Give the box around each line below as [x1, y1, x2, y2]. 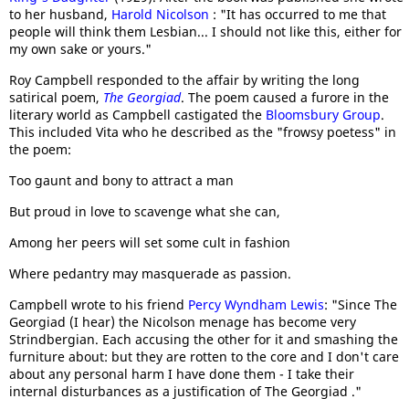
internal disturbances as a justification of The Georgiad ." [9, 383, 362, 400]
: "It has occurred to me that [213, 5, 386, 23]
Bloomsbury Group [266, 106, 381, 123]
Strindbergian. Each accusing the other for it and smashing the [9, 330, 398, 348]
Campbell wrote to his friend [9, 296, 188, 313]
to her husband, [9, 5, 111, 23]
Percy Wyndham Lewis [188, 296, 324, 313]
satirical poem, [9, 89, 103, 106]
